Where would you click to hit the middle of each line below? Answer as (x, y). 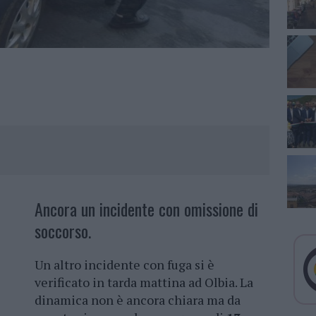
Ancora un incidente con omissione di (146, 209)
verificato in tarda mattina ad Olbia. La (144, 282)
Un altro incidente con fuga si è (124, 265)
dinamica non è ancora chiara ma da (138, 300)
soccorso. (63, 231)
